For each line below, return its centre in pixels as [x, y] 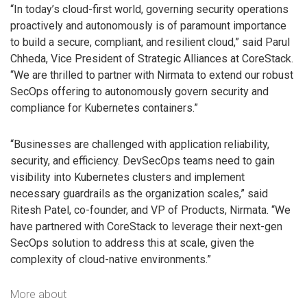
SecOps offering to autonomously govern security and [139, 91]
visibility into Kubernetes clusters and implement [127, 177]
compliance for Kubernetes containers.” [104, 108]
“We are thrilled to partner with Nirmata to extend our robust [152, 75]
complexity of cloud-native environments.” [111, 259]
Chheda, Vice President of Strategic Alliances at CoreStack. [152, 58]
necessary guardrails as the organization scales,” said [139, 193]
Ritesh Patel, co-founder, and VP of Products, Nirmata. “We [150, 210]
